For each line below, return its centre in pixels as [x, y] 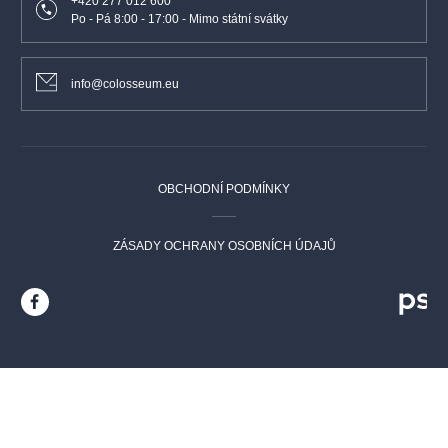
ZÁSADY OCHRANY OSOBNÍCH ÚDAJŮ [224, 245]
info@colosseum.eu [125, 83]
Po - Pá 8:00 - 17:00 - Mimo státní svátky [179, 18]
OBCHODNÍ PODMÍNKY [224, 188]
